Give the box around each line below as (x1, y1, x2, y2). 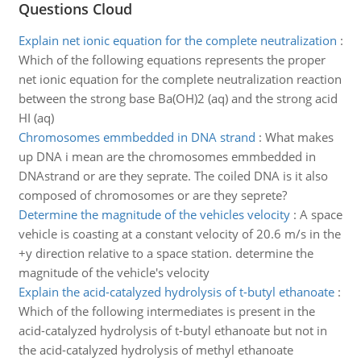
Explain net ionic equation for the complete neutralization (18, 32, 337, 48)
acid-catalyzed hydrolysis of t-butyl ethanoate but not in (18, 322, 327, 338)
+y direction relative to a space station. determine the (18, 245, 313, 261)
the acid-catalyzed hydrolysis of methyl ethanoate (18, 342, 293, 358)
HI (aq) (18, 110, 54, 126)
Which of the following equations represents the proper (18, 52, 326, 68)
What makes (264, 129, 334, 145)
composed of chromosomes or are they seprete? (18, 187, 287, 203)
